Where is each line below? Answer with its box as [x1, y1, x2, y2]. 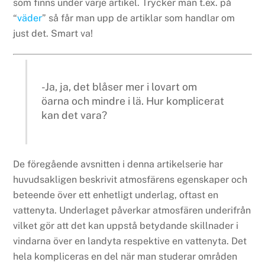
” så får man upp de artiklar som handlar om [42, 12, 235, 24]
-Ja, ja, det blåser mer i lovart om [41, 80, 198, 93]
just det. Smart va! [13, 28, 93, 40]
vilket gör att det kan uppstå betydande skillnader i [13, 220, 239, 232]
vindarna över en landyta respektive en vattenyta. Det [13, 235, 247, 247]
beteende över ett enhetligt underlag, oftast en [13, 189, 219, 201]
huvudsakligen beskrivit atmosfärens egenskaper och [13, 174, 248, 186]
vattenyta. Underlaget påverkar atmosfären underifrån [13, 205, 251, 216]
